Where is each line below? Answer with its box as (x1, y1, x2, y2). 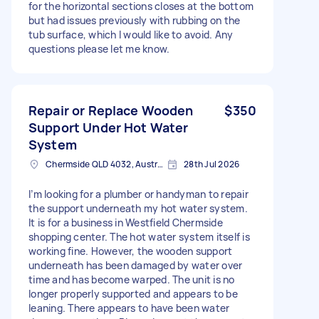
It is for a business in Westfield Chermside (28, 215, 223, 229)
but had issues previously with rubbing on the (28, 13, 241, 27)
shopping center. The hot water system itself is (28, 229, 250, 244)
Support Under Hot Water (28, 118, 189, 136)
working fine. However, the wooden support (28, 244, 233, 258)
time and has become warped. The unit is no (28, 272, 235, 286)
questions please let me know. (28, 41, 170, 56)
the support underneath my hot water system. (28, 201, 248, 215)
